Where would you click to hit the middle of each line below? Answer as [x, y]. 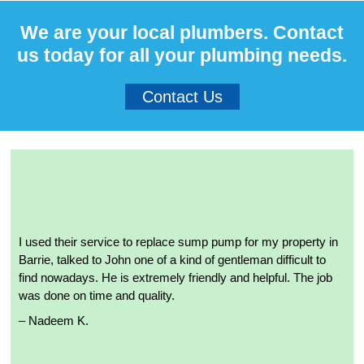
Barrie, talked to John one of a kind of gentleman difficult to [172, 260]
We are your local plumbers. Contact [182, 33]
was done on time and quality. [97, 296]
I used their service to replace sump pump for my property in [178, 242]
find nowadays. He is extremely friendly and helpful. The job [175, 278]
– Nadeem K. [54, 321]
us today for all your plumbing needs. [182, 56]
